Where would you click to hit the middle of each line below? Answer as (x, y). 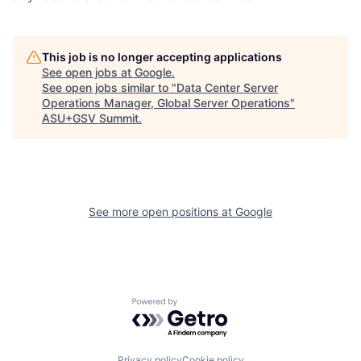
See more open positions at (162, 212)
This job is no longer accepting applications (162, 57)
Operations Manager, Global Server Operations (166, 103)
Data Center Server (227, 88)
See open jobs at (88, 73)
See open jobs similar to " (109, 88)
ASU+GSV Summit (90, 118)
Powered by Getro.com (202, 306)
